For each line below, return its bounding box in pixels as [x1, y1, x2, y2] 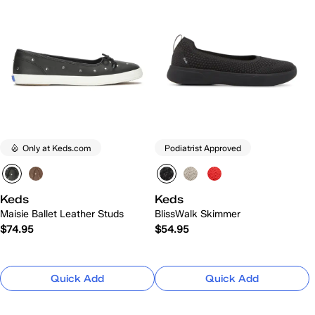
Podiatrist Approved [165, 142, 241, 153]
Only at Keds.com [22, 142, 91, 153]
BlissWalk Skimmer [155, 208, 240, 220]
